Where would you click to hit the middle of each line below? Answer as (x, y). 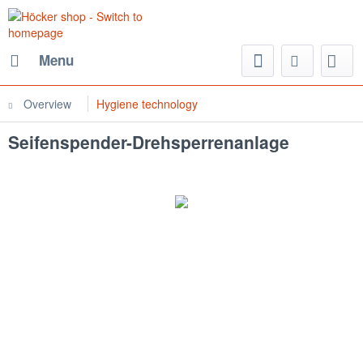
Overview (47, 104)
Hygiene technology (147, 104)
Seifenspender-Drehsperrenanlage (149, 142)
